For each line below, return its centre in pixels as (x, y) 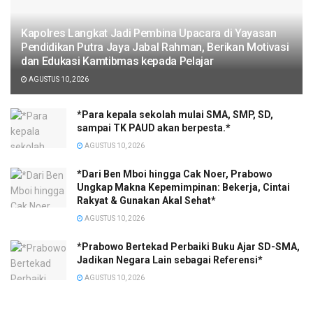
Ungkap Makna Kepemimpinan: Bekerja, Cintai (183, 187)
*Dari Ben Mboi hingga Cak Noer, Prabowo (175, 174)
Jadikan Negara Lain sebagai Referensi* (170, 260)
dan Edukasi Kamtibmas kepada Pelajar (117, 61)
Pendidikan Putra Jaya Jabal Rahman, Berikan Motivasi (155, 47)
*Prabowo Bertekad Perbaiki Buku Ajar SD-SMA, (188, 246)
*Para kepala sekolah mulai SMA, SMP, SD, (175, 114)
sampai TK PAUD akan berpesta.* (154, 128)
